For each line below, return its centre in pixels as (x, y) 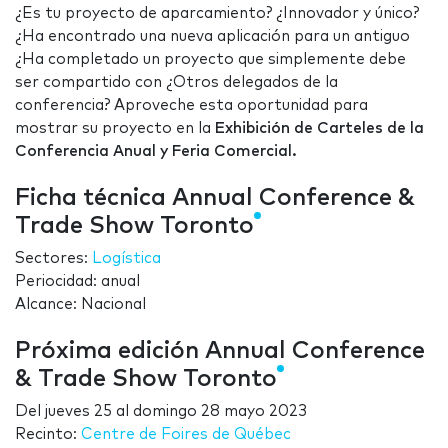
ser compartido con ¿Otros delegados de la (176, 83)
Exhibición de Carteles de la (319, 129)
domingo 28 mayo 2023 (220, 412)
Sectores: (53, 259)
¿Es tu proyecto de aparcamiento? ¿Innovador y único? (217, 14)
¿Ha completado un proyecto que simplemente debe (210, 60)
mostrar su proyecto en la (115, 129)
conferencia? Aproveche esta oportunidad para (191, 106)
